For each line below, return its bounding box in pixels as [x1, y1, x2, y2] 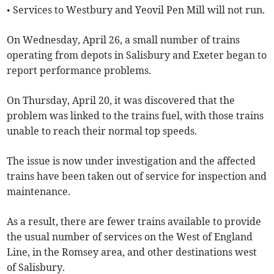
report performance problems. [7, 64, 152, 77]
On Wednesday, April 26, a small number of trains [7, 34, 240, 46]
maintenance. [7, 185, 71, 198]
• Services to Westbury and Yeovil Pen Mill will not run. [7, 4, 265, 17]
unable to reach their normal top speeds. [7, 125, 198, 138]
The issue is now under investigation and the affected [7, 155, 256, 168]
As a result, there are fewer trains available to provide [7, 215, 262, 228]
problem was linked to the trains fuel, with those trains [7, 109, 264, 122]
